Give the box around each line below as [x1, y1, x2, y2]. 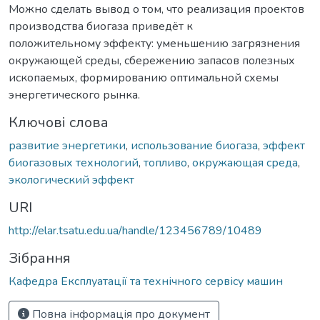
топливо [144, 154, 187, 171]
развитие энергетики [9, 137, 126, 154]
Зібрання [9, 248, 71, 268]
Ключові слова [9, 112, 109, 132]
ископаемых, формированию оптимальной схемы [9, 69, 279, 86]
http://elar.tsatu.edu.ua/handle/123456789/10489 [9, 222, 262, 239]
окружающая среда [192, 154, 298, 171]
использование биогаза [131, 137, 258, 154]
